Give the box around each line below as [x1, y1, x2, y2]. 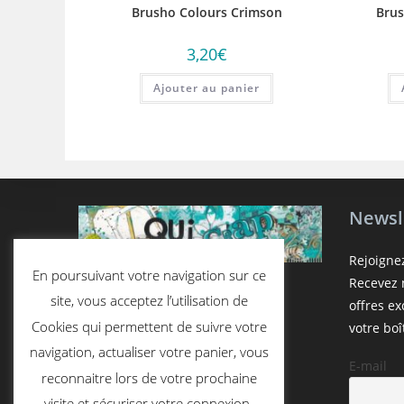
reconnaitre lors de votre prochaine [41, 368, 257, 387]
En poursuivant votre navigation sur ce [32, 265, 266, 284]
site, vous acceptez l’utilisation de [50, 291, 248, 310]
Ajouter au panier [153, 80, 261, 96]
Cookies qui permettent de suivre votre [31, 317, 267, 335]
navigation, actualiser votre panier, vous [29, 343, 269, 362]
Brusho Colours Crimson [131, 4, 282, 22]
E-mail [349, 356, 387, 374]
